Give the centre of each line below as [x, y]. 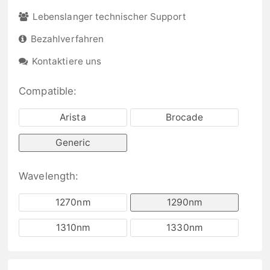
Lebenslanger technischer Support [109, 17]
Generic [73, 143]
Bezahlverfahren [67, 39]
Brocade [184, 118]
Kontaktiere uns [67, 61]
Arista [73, 118]
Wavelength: [49, 176]
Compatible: [48, 91]
